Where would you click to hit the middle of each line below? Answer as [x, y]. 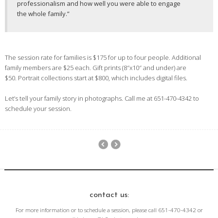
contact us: [109, 195]
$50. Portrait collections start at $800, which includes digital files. [96, 78]
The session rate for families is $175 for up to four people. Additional [103, 58]
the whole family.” [43, 13]
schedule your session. [38, 109]
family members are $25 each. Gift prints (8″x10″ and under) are [96, 68]
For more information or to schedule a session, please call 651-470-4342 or [109, 209]
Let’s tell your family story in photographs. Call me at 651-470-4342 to [102, 99]
